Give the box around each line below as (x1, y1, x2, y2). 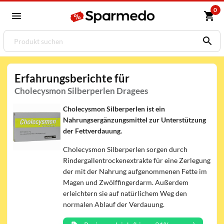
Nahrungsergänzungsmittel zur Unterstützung (63, 115, 206, 124)
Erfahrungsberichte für (14, 71, 130, 85)
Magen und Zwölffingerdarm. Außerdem (63, 178, 189, 187)
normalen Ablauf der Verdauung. (63, 200, 165, 209)
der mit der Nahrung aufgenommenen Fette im (63, 167, 207, 176)
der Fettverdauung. (63, 126, 122, 135)
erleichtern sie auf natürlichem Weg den (63, 189, 187, 198)
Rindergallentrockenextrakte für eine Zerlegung (63, 156, 211, 165)
